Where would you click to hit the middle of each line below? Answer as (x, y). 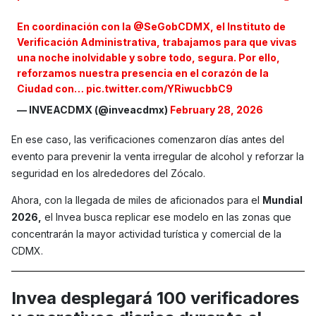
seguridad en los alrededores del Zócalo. (108, 174)
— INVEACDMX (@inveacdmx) (94, 110)
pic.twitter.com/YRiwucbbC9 (160, 89)
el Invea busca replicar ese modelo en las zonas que (166, 217)
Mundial (282, 200)
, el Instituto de (248, 27)
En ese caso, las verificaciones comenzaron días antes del (148, 140)
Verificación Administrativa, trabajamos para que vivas (157, 42)
